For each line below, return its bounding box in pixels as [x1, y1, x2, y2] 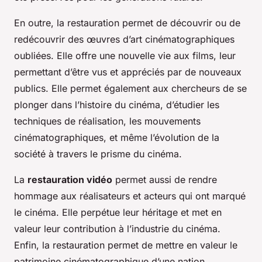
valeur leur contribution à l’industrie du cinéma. [14, 222, 220, 235]
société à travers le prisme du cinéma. [14, 147, 182, 160]
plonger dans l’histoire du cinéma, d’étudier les [14, 98, 219, 111]
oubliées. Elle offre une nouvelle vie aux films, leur [14, 49, 236, 61]
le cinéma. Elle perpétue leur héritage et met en [14, 206, 222, 218]
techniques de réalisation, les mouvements [14, 115, 201, 127]
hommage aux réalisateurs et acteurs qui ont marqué [14, 189, 246, 202]
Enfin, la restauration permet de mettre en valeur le [14, 239, 237, 251]
